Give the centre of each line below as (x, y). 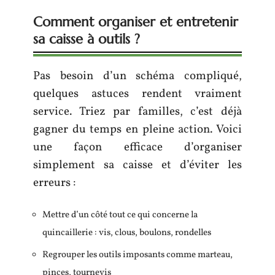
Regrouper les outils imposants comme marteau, (137, 255)
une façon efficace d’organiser (137, 147)
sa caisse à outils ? (87, 39)
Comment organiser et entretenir (136, 22)
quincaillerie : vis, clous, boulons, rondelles (127, 233)
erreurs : (54, 183)
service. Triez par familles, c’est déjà (137, 112)
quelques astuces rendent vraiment (137, 94)
